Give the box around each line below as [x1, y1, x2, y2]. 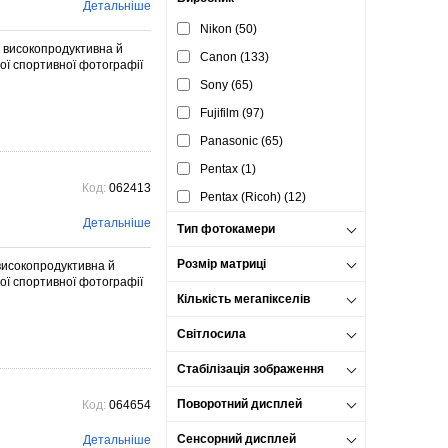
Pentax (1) [200, 162, 256, 176]
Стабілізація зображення [177, 362, 324, 376]
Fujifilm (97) [200, 106, 264, 120]
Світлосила [177, 327, 246, 341]
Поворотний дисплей [177, 397, 302, 411]
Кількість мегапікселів [177, 292, 310, 306]
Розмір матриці [177, 257, 266, 271]
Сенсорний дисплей [177, 432, 296, 446]
